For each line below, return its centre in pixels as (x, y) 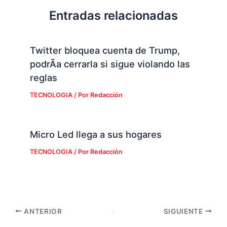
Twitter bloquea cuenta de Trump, (105, 50)
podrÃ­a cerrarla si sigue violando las (110, 64)
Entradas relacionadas (113, 16)
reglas (43, 77)
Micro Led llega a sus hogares (96, 135)
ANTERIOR (42, 211)
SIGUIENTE (184, 211)
